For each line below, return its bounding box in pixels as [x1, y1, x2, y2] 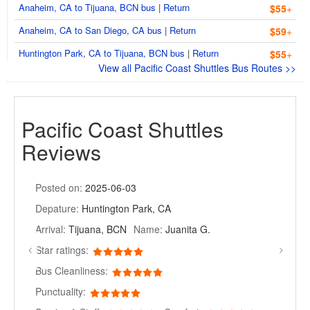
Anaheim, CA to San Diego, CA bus [19, 24, 162, 37]
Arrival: [35, 222, 66, 236]
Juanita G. [163, 222, 210, 236]
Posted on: [35, 181, 82, 194]
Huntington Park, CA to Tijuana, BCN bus [19, 46, 185, 60]
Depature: [35, 201, 79, 215]
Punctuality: [35, 284, 86, 298]
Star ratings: [35, 243, 89, 257]
